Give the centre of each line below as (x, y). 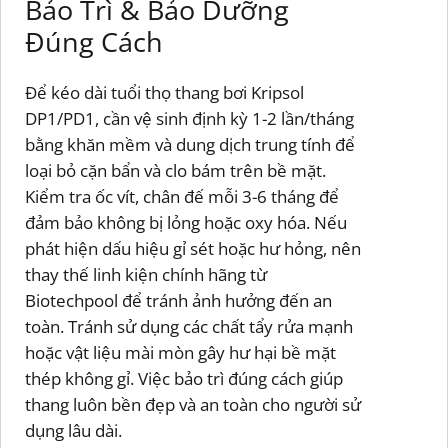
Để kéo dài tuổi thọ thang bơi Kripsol (164, 93)
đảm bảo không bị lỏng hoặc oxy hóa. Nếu (186, 223)
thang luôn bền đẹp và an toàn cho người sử (193, 405)
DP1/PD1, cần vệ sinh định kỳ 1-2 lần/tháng (189, 119)
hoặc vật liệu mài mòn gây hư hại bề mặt (180, 353)
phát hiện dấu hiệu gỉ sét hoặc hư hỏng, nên (193, 249)
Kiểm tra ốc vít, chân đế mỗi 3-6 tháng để (182, 197)
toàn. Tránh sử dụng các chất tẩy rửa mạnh (189, 327)
